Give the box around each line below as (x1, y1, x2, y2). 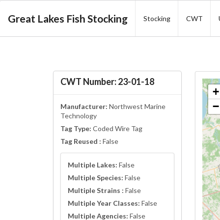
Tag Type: (60, 124, 91, 133)
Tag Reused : (60, 137, 101, 146)
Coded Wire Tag (91, 124, 142, 133)
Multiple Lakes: (67, 161, 117, 169)
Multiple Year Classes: (67, 199, 140, 208)
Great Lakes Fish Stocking (8, 12, 128, 25)
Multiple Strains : (67, 186, 124, 195)
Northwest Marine (107, 102, 165, 111)
